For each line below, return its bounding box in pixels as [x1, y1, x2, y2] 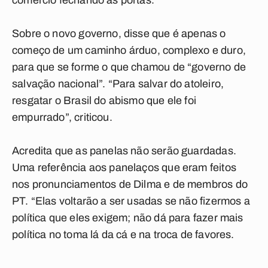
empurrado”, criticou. [12, 111, 112, 123]
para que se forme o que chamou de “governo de [12, 61, 246, 73]
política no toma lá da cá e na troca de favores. [12, 229, 234, 240]
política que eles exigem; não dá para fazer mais [12, 212, 243, 224]
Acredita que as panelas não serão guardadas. [12, 145, 236, 157]
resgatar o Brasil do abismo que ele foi [12, 95, 197, 106]
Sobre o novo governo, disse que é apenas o [12, 28, 226, 39]
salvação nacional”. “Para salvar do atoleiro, [12, 78, 224, 90]
